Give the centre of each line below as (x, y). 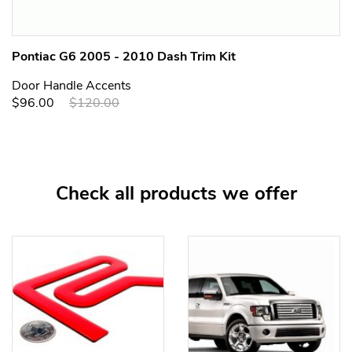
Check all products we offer (176, 193)
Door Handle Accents (71, 86)
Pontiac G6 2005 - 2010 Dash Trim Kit (124, 57)
